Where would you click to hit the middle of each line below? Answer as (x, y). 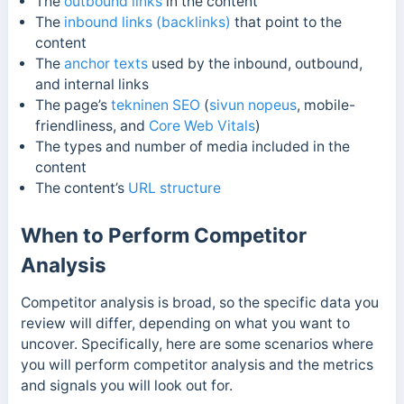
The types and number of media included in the (192, 147)
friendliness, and (92, 126)
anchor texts (106, 64)
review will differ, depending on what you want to (185, 323)
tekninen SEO (155, 106)
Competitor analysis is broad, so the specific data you (199, 302)
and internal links (92, 85)
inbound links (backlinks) (147, 23)
